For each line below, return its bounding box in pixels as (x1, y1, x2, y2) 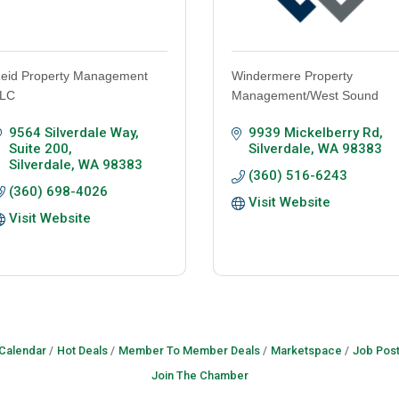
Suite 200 (8, 141, 69, 158)
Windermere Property (232, 69, 353, 84)
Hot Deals (56, 344, 108, 358)
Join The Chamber (151, 369, 248, 383)
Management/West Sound (232, 88, 379, 103)
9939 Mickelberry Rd (248, 125, 379, 142)
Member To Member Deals (118, 344, 260, 358)
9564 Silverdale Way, (8, 125, 139, 142)
